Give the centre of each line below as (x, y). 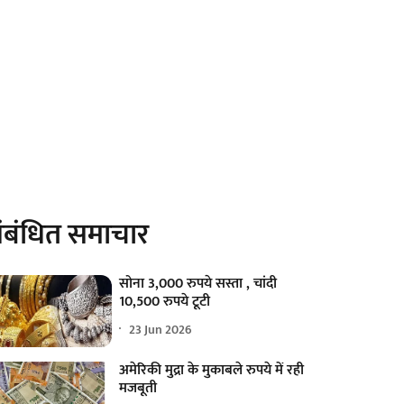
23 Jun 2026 (161, 329)
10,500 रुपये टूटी (165, 302)
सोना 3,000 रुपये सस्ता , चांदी (198, 284)
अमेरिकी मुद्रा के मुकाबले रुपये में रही (212, 371)
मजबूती (138, 389)
